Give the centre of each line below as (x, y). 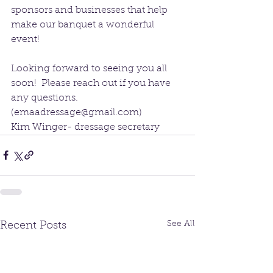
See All (181, 224)
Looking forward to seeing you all (90, 69)
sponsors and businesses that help (90, 10)
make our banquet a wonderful (84, 25)
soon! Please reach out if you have (92, 83)
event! (25, 39)
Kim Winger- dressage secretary (85, 127)
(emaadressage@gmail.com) (76, 112)
